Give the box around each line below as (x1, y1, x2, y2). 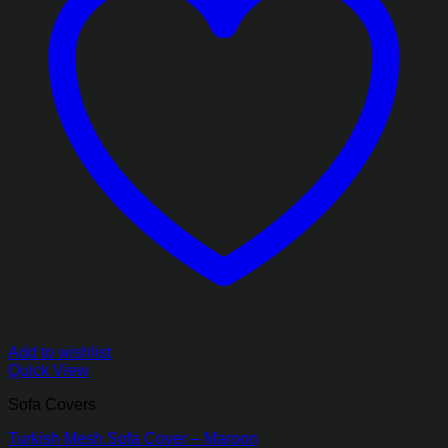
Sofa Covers (8, 396, 96, 414)
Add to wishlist (8, 344, 111, 362)
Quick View (8, 362, 89, 380)
